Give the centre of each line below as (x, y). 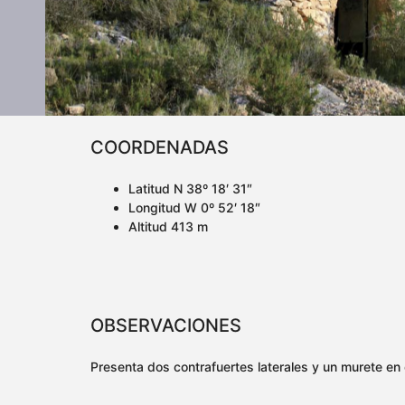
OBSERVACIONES (166, 326)
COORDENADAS (160, 148)
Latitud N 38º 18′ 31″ (190, 189)
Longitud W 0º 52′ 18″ (194, 208)
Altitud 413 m (168, 227)
